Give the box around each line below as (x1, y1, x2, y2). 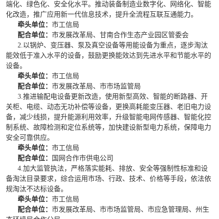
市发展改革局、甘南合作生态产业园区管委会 (52, 31, 189, 39)
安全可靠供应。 (6, 134, 54, 141)
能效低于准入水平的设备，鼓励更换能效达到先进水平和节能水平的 (6, 52, 211, 59)
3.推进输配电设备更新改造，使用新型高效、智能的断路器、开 (18, 93, 208, 100)
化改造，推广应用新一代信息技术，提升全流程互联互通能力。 (6, 11, 197, 18)
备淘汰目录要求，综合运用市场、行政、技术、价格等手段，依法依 (6, 175, 211, 182)
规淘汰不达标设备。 (6, 185, 67, 193)
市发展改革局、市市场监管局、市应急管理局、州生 (52, 206, 209, 213)
